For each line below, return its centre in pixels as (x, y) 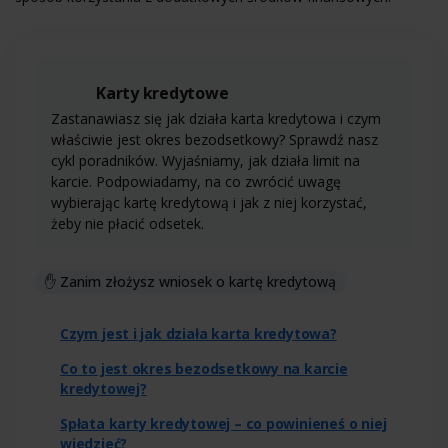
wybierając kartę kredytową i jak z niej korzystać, (209, 202)
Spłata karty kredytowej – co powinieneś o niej (223, 423)
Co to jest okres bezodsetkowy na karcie (204, 368)
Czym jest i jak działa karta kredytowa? (198, 333)
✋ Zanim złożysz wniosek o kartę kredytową (190, 281)
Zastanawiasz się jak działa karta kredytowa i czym (216, 118)
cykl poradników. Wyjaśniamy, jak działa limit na (205, 160)
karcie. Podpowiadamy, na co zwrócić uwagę (196, 181)
